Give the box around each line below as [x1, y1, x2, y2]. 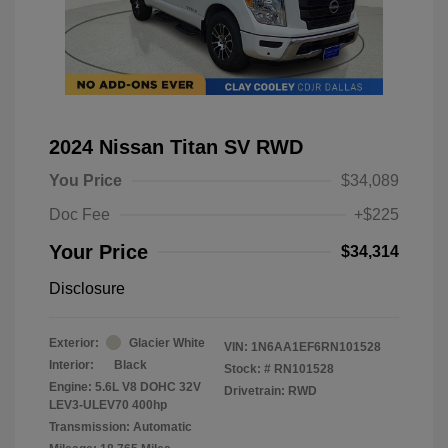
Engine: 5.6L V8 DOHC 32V [49, 379, 201, 394]
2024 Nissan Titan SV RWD [49, 135, 303, 158]
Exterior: [49, 335, 99, 350]
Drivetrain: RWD [224, 383, 317, 398]
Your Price [49, 240, 148, 263]
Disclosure [49, 279, 125, 297]
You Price [49, 171, 122, 189]
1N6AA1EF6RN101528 [251, 339, 381, 354]
